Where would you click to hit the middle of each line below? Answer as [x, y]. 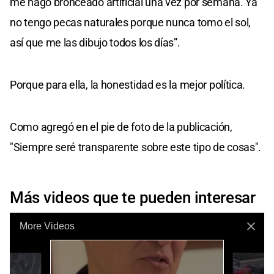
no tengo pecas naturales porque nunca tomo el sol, [131, 22]
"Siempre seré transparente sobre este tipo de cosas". [136, 147]
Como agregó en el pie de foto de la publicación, [121, 127]
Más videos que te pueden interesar [133, 197]
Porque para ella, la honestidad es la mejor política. [128, 84]
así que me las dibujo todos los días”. [95, 42]
